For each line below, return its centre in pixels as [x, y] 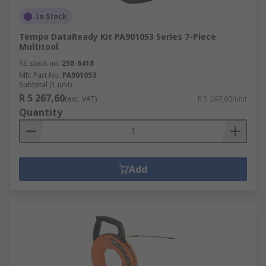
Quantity [41, 112]
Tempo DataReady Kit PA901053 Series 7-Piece [118, 37]
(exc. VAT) [81, 99]
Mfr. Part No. [40, 75]
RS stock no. [39, 63]
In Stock [51, 16]
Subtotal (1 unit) [45, 85]
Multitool [39, 47]
